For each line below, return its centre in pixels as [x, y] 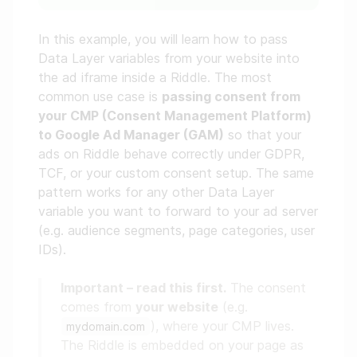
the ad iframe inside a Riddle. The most [155, 77]
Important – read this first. [143, 288]
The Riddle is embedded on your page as [182, 345]
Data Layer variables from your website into [169, 58]
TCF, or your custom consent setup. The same [176, 173]
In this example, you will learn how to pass [163, 39]
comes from [98, 307]
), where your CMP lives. [222, 326]
